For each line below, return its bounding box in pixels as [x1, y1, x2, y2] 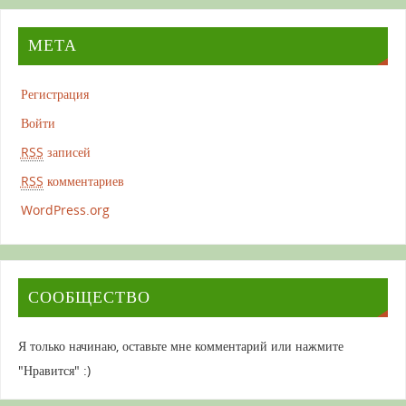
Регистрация [20, 85, 89, 103]
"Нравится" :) [17, 361, 91, 379]
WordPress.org [20, 201, 110, 219]
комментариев [43, 172, 124, 190]
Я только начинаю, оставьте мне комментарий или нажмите [17, 336, 343, 354]
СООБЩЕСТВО [27, 287, 150, 306]
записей [43, 143, 91, 161]
